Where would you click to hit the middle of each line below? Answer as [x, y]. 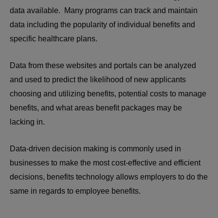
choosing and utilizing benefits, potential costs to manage [108, 94]
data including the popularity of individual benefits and [102, 25]
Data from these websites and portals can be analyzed [103, 66]
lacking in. [28, 122]
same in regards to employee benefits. [76, 191]
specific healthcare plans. [54, 39]
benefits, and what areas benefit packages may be [96, 108]
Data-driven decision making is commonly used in [95, 149]
